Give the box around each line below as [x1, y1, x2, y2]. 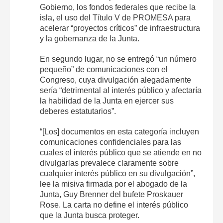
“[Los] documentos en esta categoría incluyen [40, 127, 199, 136]
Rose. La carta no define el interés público [40, 200, 188, 209]
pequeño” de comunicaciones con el [40, 65, 168, 74]
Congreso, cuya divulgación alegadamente [40, 75, 191, 84]
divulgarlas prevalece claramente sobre [40, 158, 179, 167]
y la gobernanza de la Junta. [40, 34, 139, 43]
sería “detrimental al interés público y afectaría [40, 86, 202, 95]
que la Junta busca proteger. [40, 211, 139, 220]
